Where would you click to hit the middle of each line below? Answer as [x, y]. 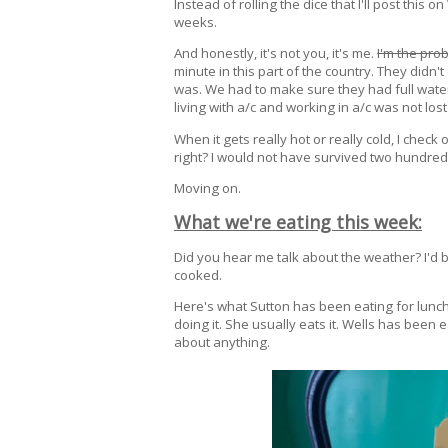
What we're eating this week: [298, 221]
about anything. [223, 342]
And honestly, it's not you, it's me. [275, 53]
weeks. [197, 22]
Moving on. [209, 187]
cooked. [199, 275]
